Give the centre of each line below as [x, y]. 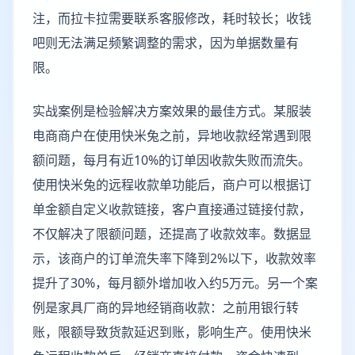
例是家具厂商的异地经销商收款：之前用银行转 [166, 307]
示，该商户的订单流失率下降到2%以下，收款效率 [174, 258]
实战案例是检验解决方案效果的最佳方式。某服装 [172, 111]
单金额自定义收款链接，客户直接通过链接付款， [172, 209]
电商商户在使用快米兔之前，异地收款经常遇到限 [172, 136]
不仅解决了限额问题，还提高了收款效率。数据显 [172, 234]
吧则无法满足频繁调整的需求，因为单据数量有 [166, 43]
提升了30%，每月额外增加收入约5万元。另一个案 [175, 283]
